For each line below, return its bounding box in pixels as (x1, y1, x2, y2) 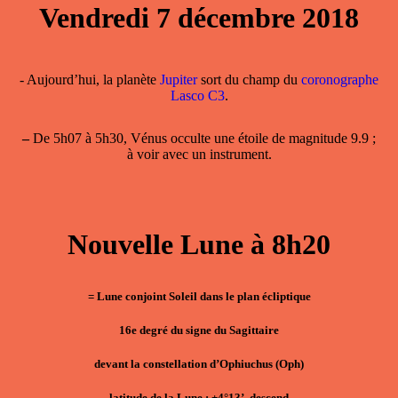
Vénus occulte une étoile (131, 130, 268, 146)
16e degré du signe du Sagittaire (119, 322, 279, 337)
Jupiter (160, 71, 197, 87)
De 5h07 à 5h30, (29, 130, 131, 146)
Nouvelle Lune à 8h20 (68, 227, 330, 260)
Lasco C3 (170, 87, 225, 103)
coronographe (301, 71, 378, 87)
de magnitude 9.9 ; (268, 130, 376, 146)
